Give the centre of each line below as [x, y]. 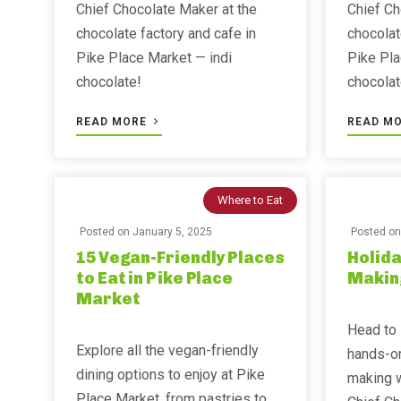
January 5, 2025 [172, 232]
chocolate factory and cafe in [166, 34]
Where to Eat [251, 200]
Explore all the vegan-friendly [167, 350]
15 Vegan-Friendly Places [180, 258]
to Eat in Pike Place [154, 278]
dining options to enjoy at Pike [171, 375]
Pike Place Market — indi [154, 58]
